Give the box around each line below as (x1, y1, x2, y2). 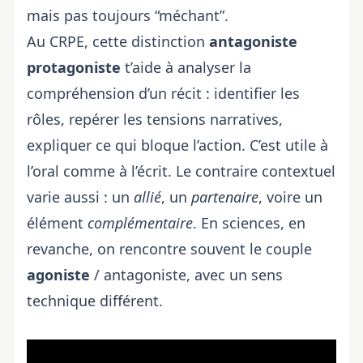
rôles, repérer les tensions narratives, (27, 109, 283, 129)
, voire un (258, 187, 322, 207)
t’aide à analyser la (121, 58, 251, 77)
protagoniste (27, 58, 121, 77)
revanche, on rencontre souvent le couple (27, 239, 312, 258)
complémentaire (88, 213, 193, 233)
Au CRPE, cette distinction (27, 32, 209, 51)
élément (27, 213, 88, 233)
